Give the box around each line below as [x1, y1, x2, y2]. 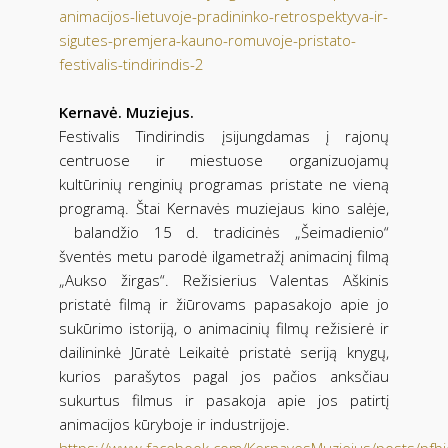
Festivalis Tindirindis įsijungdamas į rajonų [59, 125, 389, 146]
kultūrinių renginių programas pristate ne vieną [59, 173, 389, 194]
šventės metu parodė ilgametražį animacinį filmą [59, 245, 389, 266]
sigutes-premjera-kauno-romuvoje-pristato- [59, 29, 356, 50]
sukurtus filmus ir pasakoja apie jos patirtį [59, 389, 389, 410]
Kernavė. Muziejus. [59, 101, 194, 122]
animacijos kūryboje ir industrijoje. [59, 413, 290, 434]
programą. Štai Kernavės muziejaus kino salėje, [59, 197, 389, 218]
